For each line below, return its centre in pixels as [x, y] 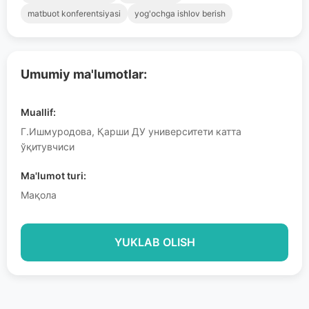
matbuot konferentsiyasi [74, 13]
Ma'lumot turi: [53, 176]
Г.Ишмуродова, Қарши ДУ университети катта [131, 131]
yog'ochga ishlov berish [180, 13]
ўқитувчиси [48, 147]
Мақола [39, 195]
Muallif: [38, 112]
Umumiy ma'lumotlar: [84, 74]
